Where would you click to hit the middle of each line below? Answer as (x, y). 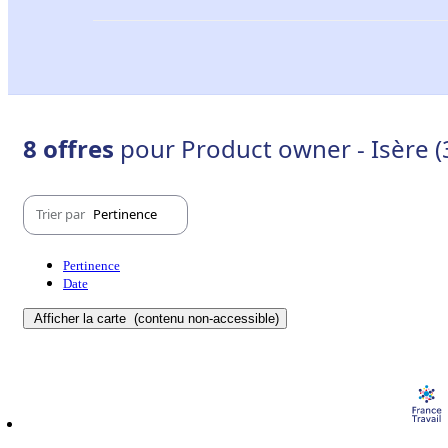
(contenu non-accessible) (204, 318)
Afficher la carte (82, 318)
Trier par (62, 214)
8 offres (71, 148)
